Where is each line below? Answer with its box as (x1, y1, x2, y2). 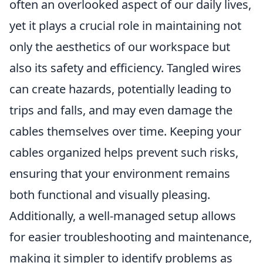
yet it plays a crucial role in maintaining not (9, 17, 241, 33)
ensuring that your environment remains (9, 165, 230, 181)
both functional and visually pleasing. (9, 186, 210, 203)
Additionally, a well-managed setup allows (9, 207, 236, 224)
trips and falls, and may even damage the (9, 102, 232, 118)
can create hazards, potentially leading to (9, 80, 231, 97)
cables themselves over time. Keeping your (9, 123, 241, 139)
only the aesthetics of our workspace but (9, 38, 230, 55)
